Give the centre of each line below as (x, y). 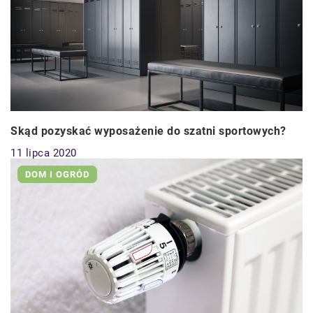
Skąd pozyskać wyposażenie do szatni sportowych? (148, 131)
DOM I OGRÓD (57, 175)
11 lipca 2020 (44, 153)
